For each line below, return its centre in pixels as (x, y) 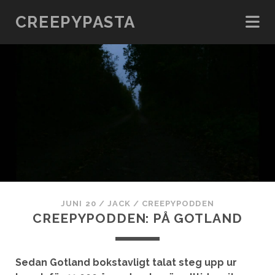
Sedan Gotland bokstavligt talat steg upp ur (126, 262)
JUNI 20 (79, 203)
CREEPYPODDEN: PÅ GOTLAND (137, 218)
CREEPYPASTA (76, 22)
